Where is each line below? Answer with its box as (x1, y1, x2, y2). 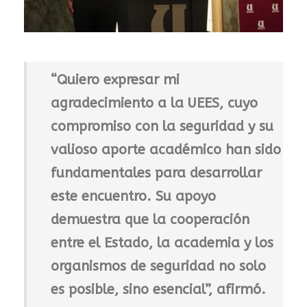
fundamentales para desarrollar (51, 164, 262, 181)
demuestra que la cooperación (51, 211, 249, 228)
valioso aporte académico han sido (51, 141, 281, 158)
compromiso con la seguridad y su (51, 118, 273, 134)
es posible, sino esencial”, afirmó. (51, 281, 266, 297)
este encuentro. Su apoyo (51, 188, 216, 204)
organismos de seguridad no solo (51, 258, 266, 274)
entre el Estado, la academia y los (51, 234, 273, 251)
